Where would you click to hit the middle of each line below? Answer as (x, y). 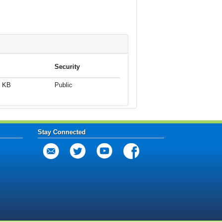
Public (63, 85)
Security (67, 66)
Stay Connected (62, 132)
